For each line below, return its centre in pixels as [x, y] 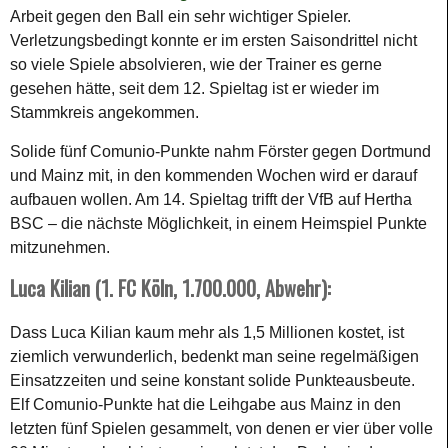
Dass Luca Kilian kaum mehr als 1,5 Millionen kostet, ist [207, 332]
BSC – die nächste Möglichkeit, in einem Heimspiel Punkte [218, 223]
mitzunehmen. [60, 247]
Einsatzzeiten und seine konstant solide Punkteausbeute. [212, 380]
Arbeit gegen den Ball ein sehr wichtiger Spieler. [180, 16]
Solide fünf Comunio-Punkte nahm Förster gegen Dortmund [220, 151]
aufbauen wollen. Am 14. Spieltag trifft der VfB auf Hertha [211, 199]
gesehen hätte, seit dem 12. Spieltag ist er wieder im [194, 88]
